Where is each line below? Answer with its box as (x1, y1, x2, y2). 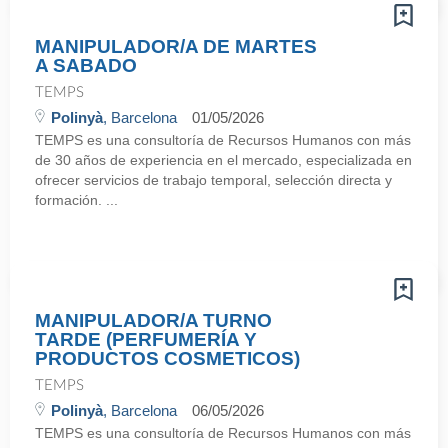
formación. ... (35, 192, 118, 208)
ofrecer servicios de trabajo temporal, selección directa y (35, 172, 392, 188)
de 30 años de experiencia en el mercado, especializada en (35, 152, 412, 168)
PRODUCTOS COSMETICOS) (35, 348, 300, 369)
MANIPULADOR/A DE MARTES (35, 36, 317, 57)
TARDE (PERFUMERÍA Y (35, 329, 257, 350)
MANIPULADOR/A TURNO (35, 310, 272, 331)
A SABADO (35, 55, 137, 76)
